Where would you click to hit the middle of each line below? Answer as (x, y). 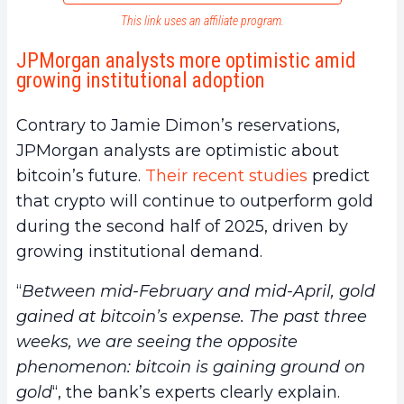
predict (339, 176)
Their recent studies (226, 176)
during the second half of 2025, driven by (182, 227)
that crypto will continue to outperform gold (195, 202)
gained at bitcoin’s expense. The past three (192, 317)
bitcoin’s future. (81, 176)
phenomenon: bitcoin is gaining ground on (191, 367)
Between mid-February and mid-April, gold (198, 292)
